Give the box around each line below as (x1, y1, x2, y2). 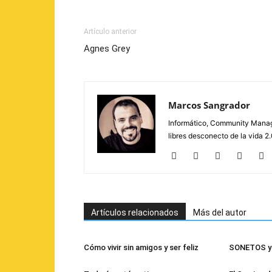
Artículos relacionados (91, 208, 178, 217)
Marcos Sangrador (168, 99, 250, 111)
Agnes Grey (84, 43, 130, 54)
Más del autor (193, 208, 246, 217)
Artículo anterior (84, 27, 137, 36)
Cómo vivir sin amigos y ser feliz (84, 243, 199, 252)
